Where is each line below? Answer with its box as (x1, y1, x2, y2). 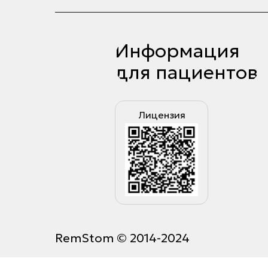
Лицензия (138, 108, 185, 121)
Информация (115, 39, 240, 63)
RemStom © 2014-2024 (55, 230, 190, 246)
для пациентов (115, 60, 258, 84)
